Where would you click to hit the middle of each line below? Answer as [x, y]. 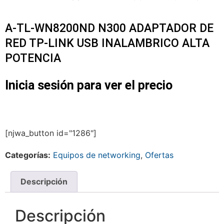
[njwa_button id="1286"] [51, 133]
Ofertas [159, 155]
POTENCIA [33, 58]
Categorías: [28, 155]
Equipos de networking [97, 155]
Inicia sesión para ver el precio [89, 85]
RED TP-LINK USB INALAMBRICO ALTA [107, 43]
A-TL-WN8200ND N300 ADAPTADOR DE [109, 28]
